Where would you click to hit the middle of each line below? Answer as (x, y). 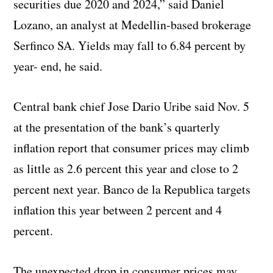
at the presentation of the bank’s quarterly (117, 127)
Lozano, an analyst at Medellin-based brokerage (133, 24)
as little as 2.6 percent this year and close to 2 (126, 168)
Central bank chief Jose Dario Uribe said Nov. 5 (132, 106)
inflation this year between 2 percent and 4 (118, 210)
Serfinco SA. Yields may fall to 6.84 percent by (130, 45)
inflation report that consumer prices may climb (132, 147)
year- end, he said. (58, 66)
